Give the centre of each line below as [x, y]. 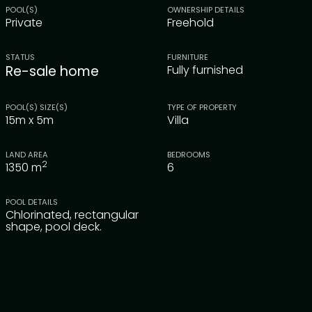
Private [24, 22]
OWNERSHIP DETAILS [206, 9]
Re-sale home [52, 71]
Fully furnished [205, 70]
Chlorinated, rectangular [72, 214]
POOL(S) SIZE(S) [37, 107]
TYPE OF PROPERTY [202, 107]
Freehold [190, 22]
